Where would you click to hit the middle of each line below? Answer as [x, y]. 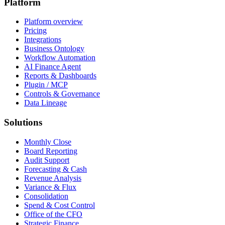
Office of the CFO [53, 214]
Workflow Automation [60, 58]
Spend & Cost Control [60, 205]
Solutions [23, 123]
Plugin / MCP [46, 85]
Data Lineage [45, 103]
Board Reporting [51, 151]
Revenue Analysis [53, 178]
